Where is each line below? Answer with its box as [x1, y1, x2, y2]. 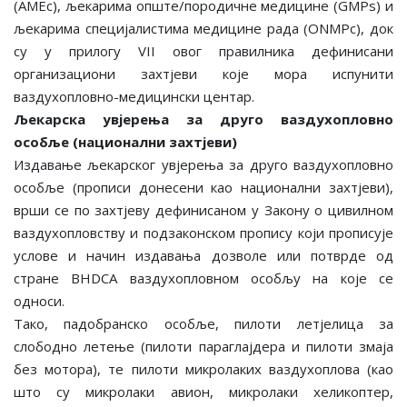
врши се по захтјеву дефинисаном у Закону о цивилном [14, 200, 393, 219]
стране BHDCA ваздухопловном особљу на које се [14, 268, 393, 287]
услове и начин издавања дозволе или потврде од [14, 245, 393, 264]
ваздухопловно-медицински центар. [14, 86, 254, 105]
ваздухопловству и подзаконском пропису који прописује [14, 223, 393, 242]
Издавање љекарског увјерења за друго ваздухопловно [14, 154, 393, 174]
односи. [14, 291, 65, 310]
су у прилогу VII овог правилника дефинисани [14, 41, 393, 60]
